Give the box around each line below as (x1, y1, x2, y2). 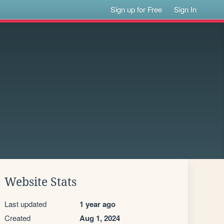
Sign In (174, 4, 197, 14)
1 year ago (79, 198, 115, 209)
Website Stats (4, 175, 76, 188)
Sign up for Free (110, 4, 162, 14)
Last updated (4, 198, 46, 209)
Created (4, 212, 30, 223)
